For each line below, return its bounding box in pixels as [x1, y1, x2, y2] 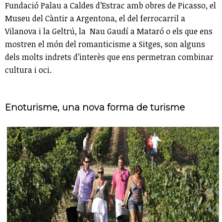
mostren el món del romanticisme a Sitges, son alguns [5, 39, 205, 50]
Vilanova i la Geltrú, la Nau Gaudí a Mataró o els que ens [5, 26, 213, 37]
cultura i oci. [5, 64, 52, 76]
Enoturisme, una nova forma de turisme [5, 102, 185, 113]
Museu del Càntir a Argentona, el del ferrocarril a [5, 13, 185, 24]
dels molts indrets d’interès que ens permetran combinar [5, 52, 214, 63]
